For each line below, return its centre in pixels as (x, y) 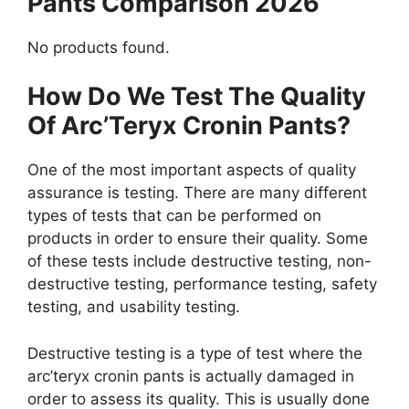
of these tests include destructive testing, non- (199, 262)
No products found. (99, 47)
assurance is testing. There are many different (197, 193)
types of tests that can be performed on (174, 216)
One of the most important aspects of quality (192, 170)
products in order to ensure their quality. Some (198, 239)
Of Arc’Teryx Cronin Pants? (189, 126)
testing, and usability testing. (136, 307)
